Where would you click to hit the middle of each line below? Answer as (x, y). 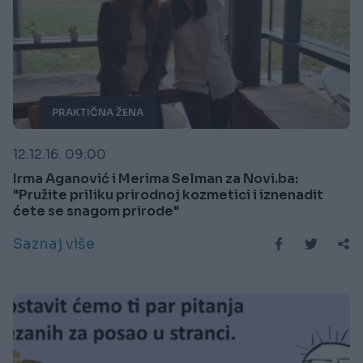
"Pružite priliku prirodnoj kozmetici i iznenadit (168, 195)
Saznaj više (54, 244)
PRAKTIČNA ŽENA (98, 113)
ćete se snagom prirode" (96, 211)
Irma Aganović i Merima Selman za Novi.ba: (156, 179)
